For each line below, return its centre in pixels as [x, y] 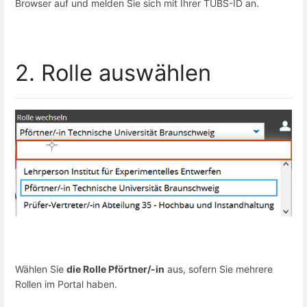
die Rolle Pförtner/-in [115, 269]
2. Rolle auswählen [113, 73]
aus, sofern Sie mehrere [219, 269]
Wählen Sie [41, 269]
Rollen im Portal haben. [66, 284]
